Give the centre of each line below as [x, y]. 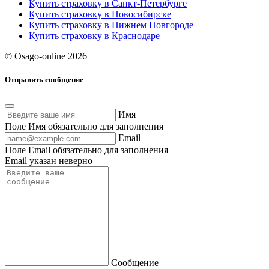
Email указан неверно [49, 161]
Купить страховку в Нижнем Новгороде [111, 25]
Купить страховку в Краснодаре [94, 35]
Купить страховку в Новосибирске [100, 14]
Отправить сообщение [44, 79]
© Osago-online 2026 [46, 56]
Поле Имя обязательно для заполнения [84, 127]
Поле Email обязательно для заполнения [86, 150]
